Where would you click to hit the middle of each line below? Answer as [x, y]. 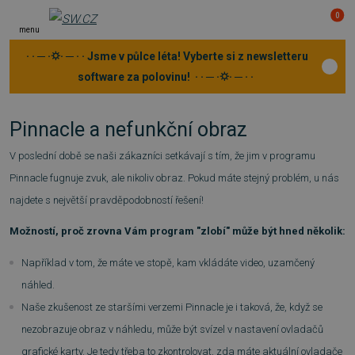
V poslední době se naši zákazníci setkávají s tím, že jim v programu [162, 156]
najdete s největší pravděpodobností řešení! [108, 200]
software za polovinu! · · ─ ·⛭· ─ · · [166, 77]
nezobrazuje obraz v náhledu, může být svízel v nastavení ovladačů [172, 329]
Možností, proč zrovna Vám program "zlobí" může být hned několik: [177, 231]
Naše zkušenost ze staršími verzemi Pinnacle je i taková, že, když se [172, 307]
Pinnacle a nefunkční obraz [128, 130]
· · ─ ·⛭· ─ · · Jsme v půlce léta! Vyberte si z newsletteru [166, 56]
